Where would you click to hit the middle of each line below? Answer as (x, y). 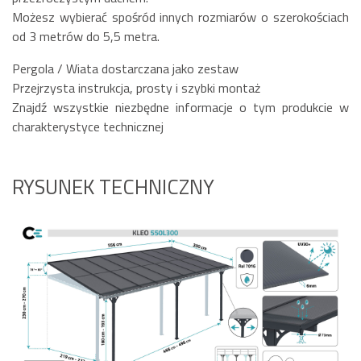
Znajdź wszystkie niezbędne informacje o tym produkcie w (180, 108)
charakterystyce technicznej (88, 127)
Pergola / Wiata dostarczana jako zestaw (125, 69)
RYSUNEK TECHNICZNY (113, 187)
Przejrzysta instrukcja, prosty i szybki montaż (136, 88)
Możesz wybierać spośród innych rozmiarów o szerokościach (180, 17)
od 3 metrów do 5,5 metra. (86, 37)
